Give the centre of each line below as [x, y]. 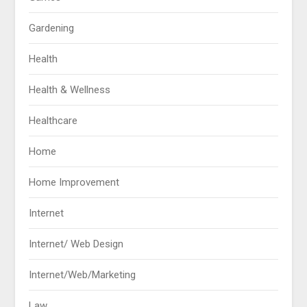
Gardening [52, 28]
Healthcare [53, 121]
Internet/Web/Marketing [83, 275]
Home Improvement [74, 183]
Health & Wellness [70, 90]
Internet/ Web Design [76, 244]
